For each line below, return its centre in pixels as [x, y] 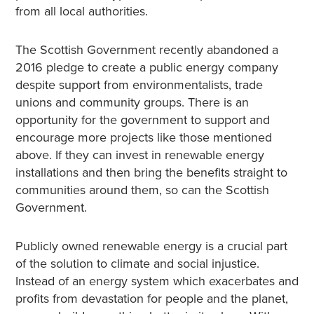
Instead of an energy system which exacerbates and [157, 281]
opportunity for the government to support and [142, 120]
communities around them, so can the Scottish [142, 190]
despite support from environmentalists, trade [139, 85]
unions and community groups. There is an [132, 102]
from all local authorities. [81, 11]
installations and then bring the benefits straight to [151, 172]
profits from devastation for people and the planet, [151, 299]
